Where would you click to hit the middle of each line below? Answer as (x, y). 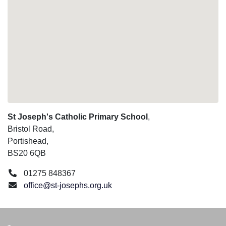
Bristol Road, (31, 129)
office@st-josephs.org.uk (68, 185)
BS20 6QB (27, 153)
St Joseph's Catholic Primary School (78, 117)
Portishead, (28, 141)
